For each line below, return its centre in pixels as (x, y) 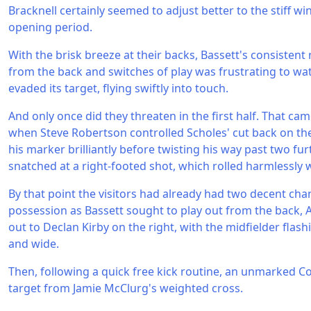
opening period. (50, 27)
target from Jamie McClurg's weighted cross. (126, 288)
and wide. (34, 244)
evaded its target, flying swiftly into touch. (118, 88)
